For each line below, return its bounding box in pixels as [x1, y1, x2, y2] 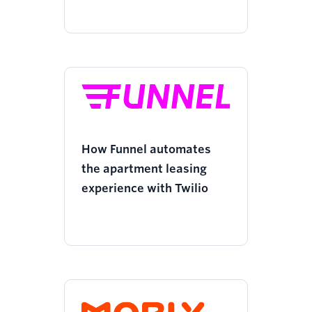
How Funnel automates [81, 143, 211, 157]
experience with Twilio [81, 182, 208, 196]
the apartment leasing [81, 162, 207, 176]
